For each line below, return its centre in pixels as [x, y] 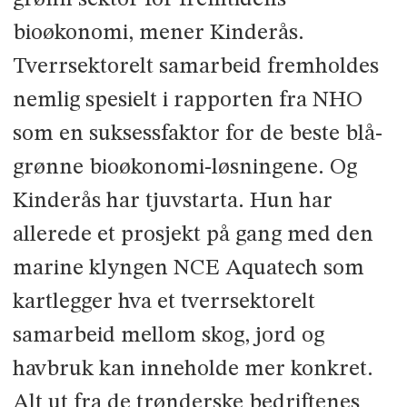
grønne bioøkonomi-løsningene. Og [184, 168]
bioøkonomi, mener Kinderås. [158, 34]
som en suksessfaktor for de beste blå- [197, 134]
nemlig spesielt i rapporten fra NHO [187, 101]
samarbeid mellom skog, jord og [168, 336]
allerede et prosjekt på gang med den [193, 235]
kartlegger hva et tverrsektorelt [164, 303]
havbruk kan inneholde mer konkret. [193, 370]
